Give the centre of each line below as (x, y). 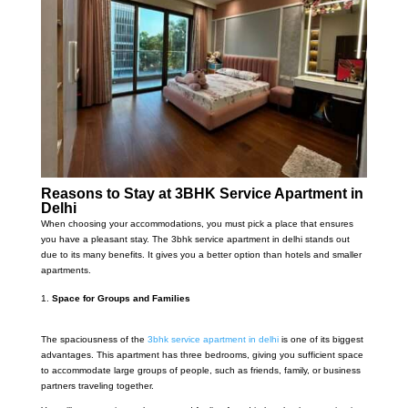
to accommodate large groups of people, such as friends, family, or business (200, 371)
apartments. (66, 270)
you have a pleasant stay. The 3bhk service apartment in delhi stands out (195, 240)
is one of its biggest (322, 340)
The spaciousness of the (94, 340)
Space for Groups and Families (121, 299)
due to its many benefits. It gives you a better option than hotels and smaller (201, 255)
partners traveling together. (97, 386)
